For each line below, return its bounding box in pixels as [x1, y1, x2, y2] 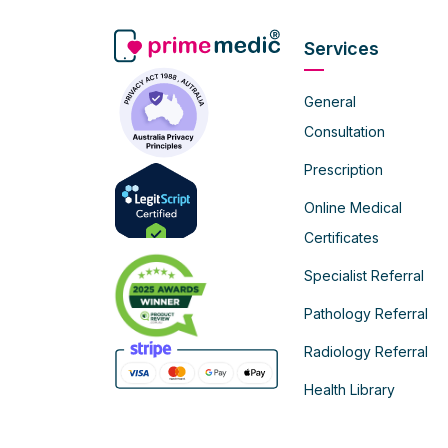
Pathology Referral [304, 305, 428, 323]
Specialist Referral [304, 267, 424, 285]
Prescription [304, 161, 383, 179]
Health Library [304, 381, 395, 399]
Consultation [304, 123, 385, 141]
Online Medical [304, 199, 402, 217]
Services [304, 38, 379, 60]
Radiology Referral [304, 343, 428, 361]
